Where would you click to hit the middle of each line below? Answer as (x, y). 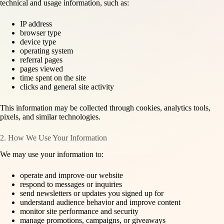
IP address (36, 24)
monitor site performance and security (79, 211)
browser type (40, 33)
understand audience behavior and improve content (100, 202)
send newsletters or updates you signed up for (92, 193)
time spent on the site (53, 78)
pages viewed (41, 69)
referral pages (41, 60)
